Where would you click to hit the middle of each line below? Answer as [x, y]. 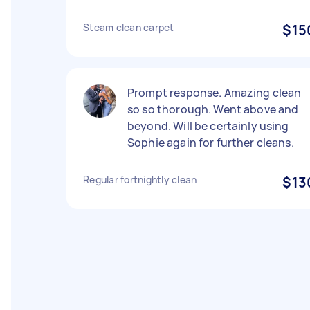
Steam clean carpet [129, 27]
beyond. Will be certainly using [208, 126]
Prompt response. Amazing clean [215, 93]
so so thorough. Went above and [213, 109]
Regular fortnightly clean [140, 180]
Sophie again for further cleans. [211, 143]
